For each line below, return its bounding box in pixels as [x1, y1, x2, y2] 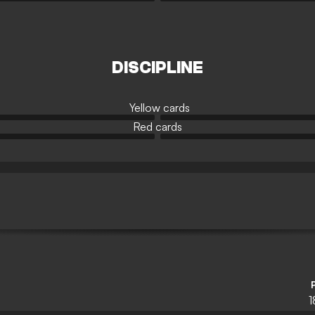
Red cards [133, 120, 182, 134]
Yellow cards [129, 101, 190, 115]
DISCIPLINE [112, 58, 203, 77]
